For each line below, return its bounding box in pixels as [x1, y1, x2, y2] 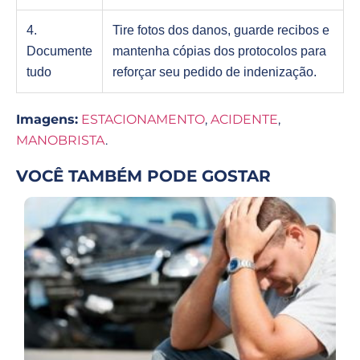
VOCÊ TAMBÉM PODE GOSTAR [16, 166, 271, 186]
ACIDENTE [211, 112, 278, 128]
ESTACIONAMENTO [81, 112, 205, 128]
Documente [27, 44, 92, 59]
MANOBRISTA [16, 133, 105, 149]
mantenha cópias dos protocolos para [112, 44, 326, 59]
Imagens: [16, 112, 78, 128]
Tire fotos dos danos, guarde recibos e [112, 23, 329, 38]
